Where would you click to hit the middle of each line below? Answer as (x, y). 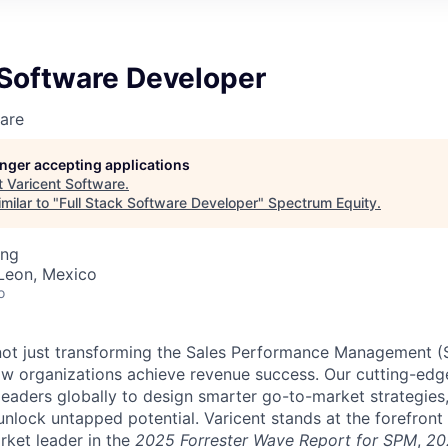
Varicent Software (66, 183)
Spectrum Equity (322, 202)
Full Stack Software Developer (158, 202)
